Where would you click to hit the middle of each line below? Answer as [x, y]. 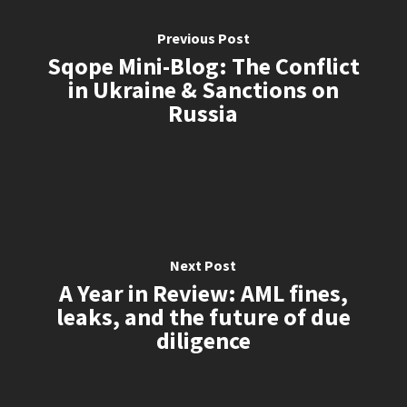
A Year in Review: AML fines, [203, 293]
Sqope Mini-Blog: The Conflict [203, 66]
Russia [203, 114]
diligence [203, 341]
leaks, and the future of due [203, 317]
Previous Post [203, 39]
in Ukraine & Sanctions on [203, 90]
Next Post [203, 266]
